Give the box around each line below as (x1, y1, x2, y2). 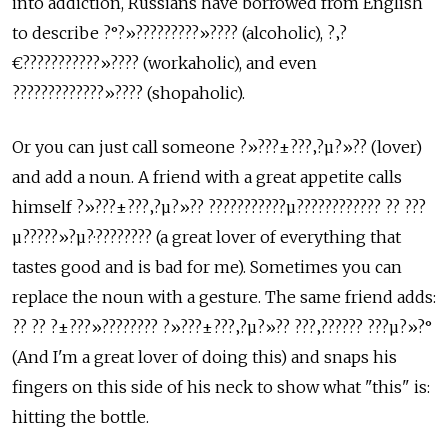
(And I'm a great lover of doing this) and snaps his (12, 347, 397, 367)
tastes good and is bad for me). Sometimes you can (12, 257, 402, 277)
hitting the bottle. (12, 407, 149, 427)
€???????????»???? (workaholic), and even (12, 53, 317, 73)
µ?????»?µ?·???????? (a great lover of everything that (12, 227, 401, 247)
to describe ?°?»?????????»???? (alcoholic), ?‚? (12, 23, 347, 43)
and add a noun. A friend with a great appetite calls (12, 167, 402, 187)
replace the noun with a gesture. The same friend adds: (12, 287, 436, 307)
